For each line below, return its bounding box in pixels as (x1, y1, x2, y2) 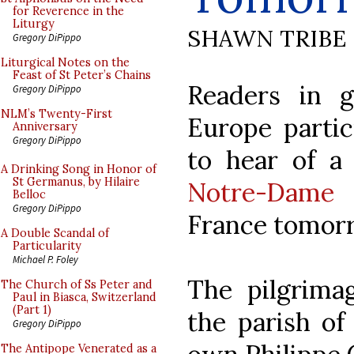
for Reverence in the (13, 4, 124, 18)
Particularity (13, 239, 81, 253)
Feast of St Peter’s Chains (13, 68, 151, 82)
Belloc (13, 187, 46, 201)
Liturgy (13, 17, 55, 31)
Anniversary (13, 119, 77, 134)
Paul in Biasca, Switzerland (13, 290, 156, 304)
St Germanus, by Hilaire (13, 175, 140, 189)
